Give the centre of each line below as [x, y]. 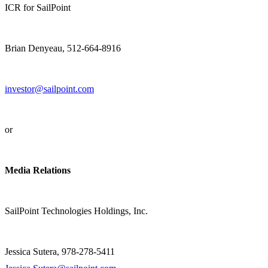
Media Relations [38, 170]
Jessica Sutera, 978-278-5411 [60, 252]
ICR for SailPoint [38, 8]
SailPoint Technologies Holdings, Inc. [76, 211]
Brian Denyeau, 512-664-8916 [63, 48]
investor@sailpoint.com [49, 89]
